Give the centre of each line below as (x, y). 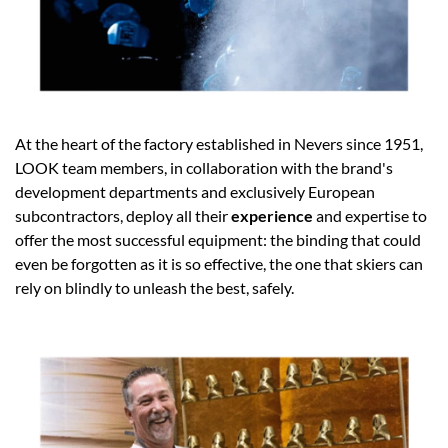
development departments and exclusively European (195, 192)
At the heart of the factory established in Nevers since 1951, (219, 144)
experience (273, 216)
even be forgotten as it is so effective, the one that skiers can (219, 264)
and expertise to (371, 216)
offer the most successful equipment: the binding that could (218, 240)
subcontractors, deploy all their (123, 216)
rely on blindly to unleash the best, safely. (154, 288)
